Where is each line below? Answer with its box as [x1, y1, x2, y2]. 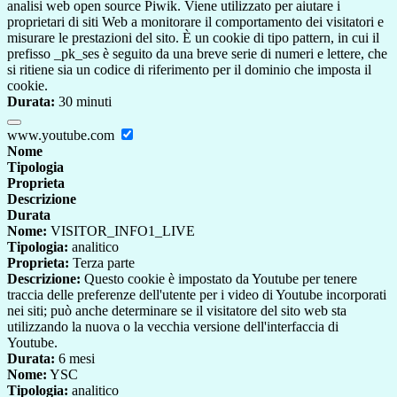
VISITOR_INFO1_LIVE [47, 223, 195, 239]
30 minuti [55, 94, 112, 110]
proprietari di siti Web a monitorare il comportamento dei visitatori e [7, 14, 384, 30]
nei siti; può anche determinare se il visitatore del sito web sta [7, 303, 346, 319]
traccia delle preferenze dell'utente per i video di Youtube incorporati [7, 287, 386, 303]
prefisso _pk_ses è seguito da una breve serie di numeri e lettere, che [7, 46, 387, 62]
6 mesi [55, 351, 95, 367]
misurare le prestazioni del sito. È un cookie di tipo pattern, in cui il [7, 30, 379, 46]
